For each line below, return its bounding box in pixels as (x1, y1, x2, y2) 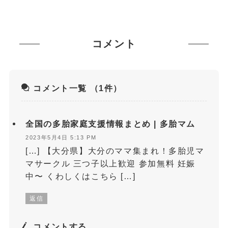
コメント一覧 (30, 83, 90, 93)
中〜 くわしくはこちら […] (25, 172, 136, 181)
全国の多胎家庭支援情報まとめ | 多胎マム (25, 119, 196, 129)
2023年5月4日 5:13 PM (25, 134, 97, 140)
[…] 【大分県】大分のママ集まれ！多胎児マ (25, 146, 205, 156)
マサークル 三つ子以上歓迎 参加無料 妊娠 (25, 159, 195, 168)
